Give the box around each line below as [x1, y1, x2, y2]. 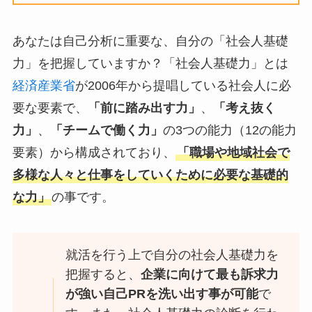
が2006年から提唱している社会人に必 [75, 78, 291, 93]
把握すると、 [65, 267, 141, 282]
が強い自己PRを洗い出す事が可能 [65, 287, 259, 302]
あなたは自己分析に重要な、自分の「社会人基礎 [12, 33, 288, 48]
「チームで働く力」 [49, 123, 163, 137]
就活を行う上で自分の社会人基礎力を [65, 248, 279, 263]
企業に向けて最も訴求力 [141, 267, 279, 282]
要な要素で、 [12, 100, 88, 115]
